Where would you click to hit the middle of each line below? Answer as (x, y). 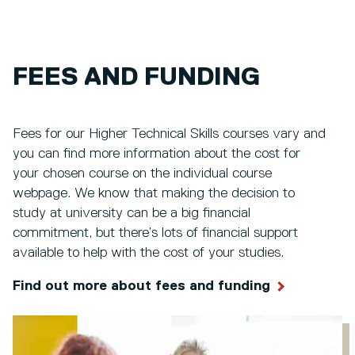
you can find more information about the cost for (157, 154)
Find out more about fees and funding (141, 286)
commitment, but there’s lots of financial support (155, 233)
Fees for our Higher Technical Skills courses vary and (169, 134)
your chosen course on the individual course (142, 174)
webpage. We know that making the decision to (154, 194)
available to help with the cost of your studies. (148, 253)
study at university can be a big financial (132, 214)
